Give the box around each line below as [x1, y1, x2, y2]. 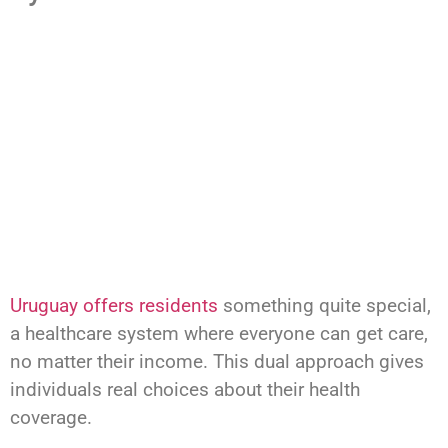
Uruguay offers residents [10, 294, 218, 318]
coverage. [10, 406, 92, 430]
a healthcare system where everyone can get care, [10, 322, 428, 346]
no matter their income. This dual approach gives [10, 350, 424, 374]
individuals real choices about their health [10, 378, 360, 402]
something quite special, [218, 294, 431, 318]
